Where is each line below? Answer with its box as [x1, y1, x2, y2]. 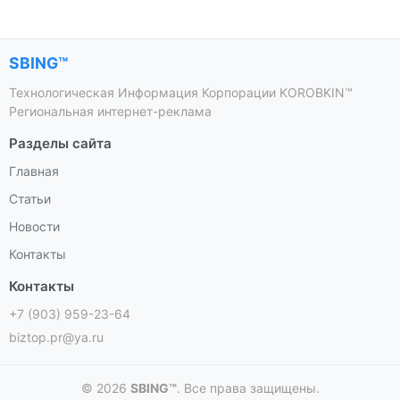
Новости [9, 218, 60, 234]
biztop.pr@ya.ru [9, 329, 104, 345]
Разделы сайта [9, 134, 112, 152]
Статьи [9, 190, 51, 206]
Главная [9, 162, 59, 179]
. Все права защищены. [176, 379, 320, 396]
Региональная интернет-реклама [9, 103, 212, 119]
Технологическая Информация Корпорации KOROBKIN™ [9, 84, 353, 100]
